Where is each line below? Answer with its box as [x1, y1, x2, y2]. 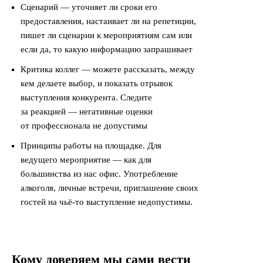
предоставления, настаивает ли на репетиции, [21, 16, 196, 26]
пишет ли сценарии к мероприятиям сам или [21, 31, 192, 40]
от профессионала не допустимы [21, 121, 147, 130]
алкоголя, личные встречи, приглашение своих [21, 183, 198, 193]
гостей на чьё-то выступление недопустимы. [21, 197, 195, 207]
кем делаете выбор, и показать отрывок [21, 79, 173, 88]
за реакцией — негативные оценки [21, 107, 153, 116]
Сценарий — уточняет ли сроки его [21, 2, 157, 12]
